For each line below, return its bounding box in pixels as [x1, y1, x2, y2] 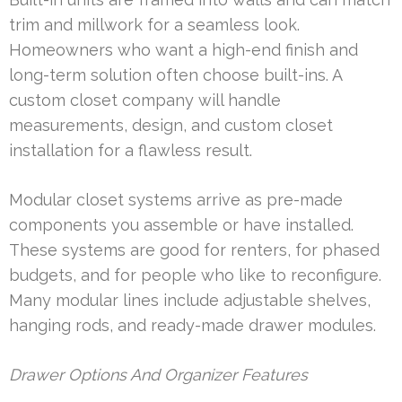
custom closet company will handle [9, 90, 281, 109]
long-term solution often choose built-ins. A [9, 65, 342, 84]
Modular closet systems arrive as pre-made [9, 189, 343, 209]
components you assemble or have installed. [9, 214, 354, 234]
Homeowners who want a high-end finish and [9, 39, 358, 59]
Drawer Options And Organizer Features [9, 364, 308, 384]
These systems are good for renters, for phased [9, 240, 380, 259]
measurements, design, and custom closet [9, 115, 333, 135]
